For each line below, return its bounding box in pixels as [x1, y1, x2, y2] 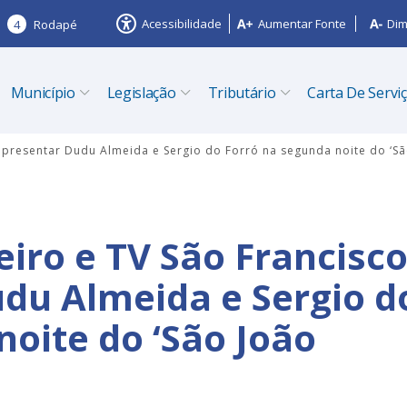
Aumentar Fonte [258, 15, 346, 32]
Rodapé [34, 15, 77, 33]
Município [10, 83, 75, 103]
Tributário [207, 83, 276, 103]
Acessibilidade [142, 15, 222, 32]
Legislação [106, 83, 176, 103]
